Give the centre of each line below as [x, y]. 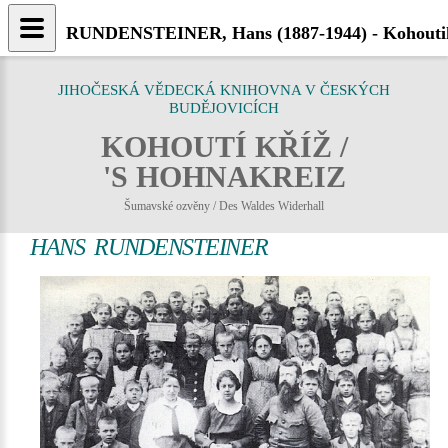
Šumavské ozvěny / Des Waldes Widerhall [224, 206]
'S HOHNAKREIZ [224, 176]
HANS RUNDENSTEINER [149, 247]
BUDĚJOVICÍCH [224, 108]
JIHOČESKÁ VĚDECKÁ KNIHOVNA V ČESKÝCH [224, 90]
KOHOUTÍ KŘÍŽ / [224, 146]
